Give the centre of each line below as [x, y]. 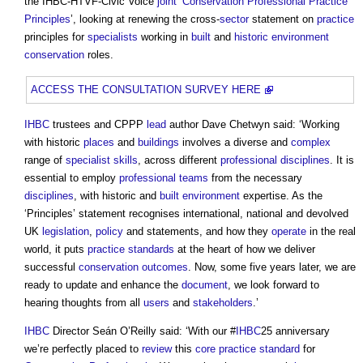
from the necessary [255, 178]
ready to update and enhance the [103, 285]
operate [289, 232]
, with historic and [117, 196]
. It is [342, 160]
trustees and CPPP [98, 125]
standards [151, 250]
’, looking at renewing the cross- [145, 19]
